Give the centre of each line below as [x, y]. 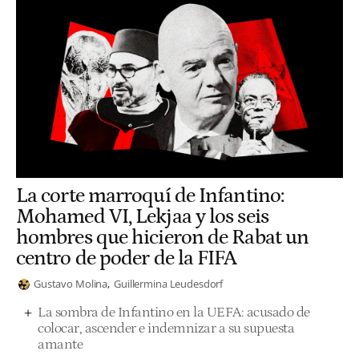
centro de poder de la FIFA [127, 259]
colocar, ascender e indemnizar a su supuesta [166, 328]
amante [60, 344]
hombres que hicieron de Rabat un [163, 238]
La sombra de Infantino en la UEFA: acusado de [174, 312]
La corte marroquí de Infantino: [150, 196]
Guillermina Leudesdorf [169, 284]
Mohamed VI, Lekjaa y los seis [142, 217]
